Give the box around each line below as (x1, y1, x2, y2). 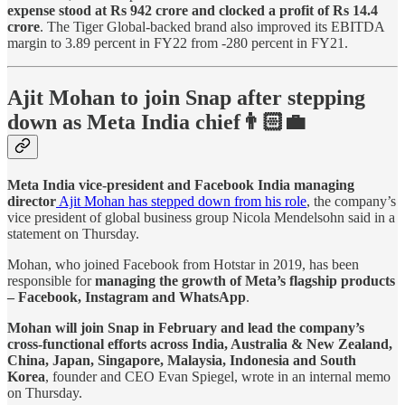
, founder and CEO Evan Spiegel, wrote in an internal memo (45, 369, 391, 385)
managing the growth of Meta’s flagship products (95, 273, 395, 289)
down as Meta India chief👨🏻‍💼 (7, 110, 306, 135)
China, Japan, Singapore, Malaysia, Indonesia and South (7, 353, 356, 369)
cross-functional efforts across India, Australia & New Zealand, (7, 336, 392, 353)
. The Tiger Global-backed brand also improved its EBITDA (40, 19, 384, 35)
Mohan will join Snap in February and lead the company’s (7, 320, 364, 336)
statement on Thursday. (7, 226, 139, 242)
